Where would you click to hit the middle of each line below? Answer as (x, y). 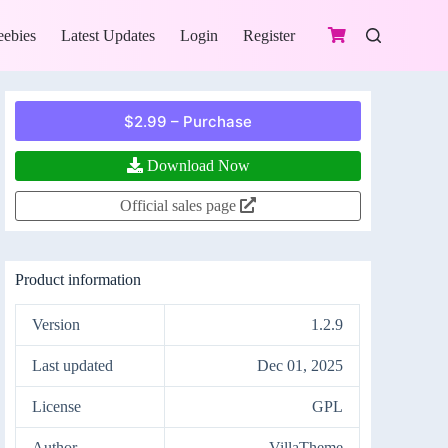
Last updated (73, 365)
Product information (78, 279)
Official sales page (180, 205)
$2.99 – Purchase (188, 121)
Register (269, 35)
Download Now (196, 165)
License (57, 406)
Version (56, 324)
